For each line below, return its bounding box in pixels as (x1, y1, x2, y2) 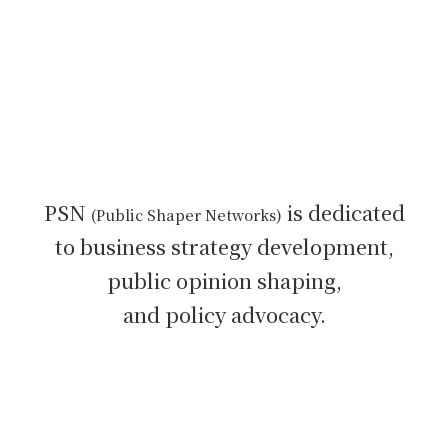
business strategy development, (79, 232, 394, 261)
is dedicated (281, 198, 405, 227)
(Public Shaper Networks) (90, 205, 282, 225)
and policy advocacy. (122, 300, 326, 329)
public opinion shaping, (106, 266, 342, 295)
